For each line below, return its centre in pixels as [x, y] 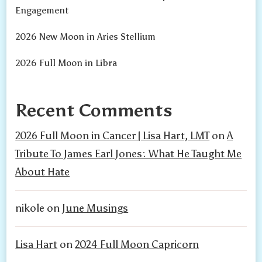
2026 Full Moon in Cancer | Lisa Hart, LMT [113, 136]
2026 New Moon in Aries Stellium [86, 37]
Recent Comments [94, 111]
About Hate [43, 172]
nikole [30, 208]
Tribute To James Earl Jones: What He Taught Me [129, 154]
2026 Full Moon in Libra [66, 63]
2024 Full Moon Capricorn [137, 245]
